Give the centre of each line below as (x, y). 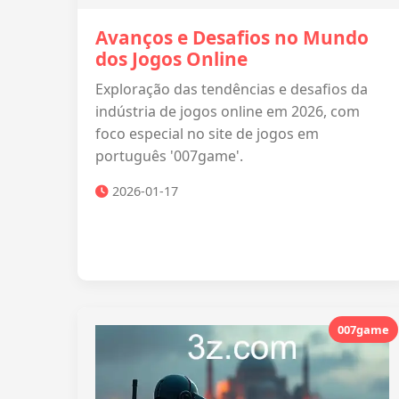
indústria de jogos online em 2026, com (228, 111)
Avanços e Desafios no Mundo (232, 37)
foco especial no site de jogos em (207, 134)
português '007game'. (169, 156)
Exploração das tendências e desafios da (232, 89)
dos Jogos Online (171, 59)
